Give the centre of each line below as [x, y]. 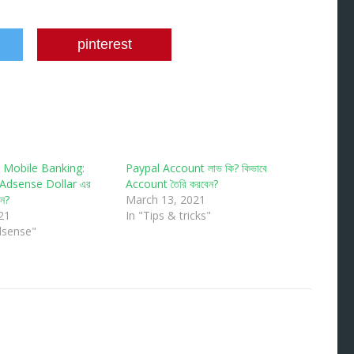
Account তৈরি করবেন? [172, 184]
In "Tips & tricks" [168, 216]
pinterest [104, 45]
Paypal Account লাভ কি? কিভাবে [196, 168]
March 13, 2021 [166, 200]
